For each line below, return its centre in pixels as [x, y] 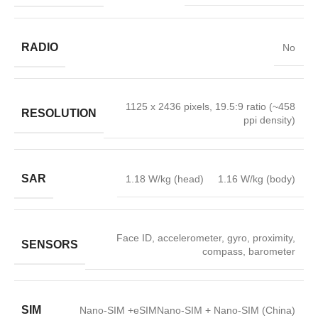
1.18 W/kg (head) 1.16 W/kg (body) [210, 179]
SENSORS [50, 244]
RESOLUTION [59, 113]
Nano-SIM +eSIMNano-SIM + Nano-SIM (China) [187, 310]
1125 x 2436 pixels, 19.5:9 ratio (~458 [210, 106]
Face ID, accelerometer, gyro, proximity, [206, 238]
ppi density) [269, 120]
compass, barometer [249, 251]
